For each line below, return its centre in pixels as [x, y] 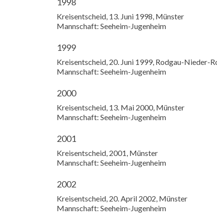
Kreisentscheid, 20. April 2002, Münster [122, 198]
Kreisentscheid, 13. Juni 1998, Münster [120, 16]
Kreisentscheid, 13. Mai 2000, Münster [121, 107]
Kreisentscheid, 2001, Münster [107, 153]
